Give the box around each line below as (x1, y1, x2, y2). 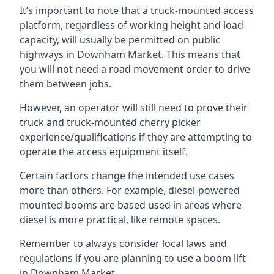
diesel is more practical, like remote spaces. (20, 213, 220, 226)
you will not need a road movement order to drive (20, 62, 250, 76)
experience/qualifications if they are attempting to (20, 130, 252, 144)
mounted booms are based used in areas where (20, 198, 242, 212)
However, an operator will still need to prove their (20, 101, 248, 114)
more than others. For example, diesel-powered (20, 183, 240, 197)
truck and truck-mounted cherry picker (20, 116, 201, 129)
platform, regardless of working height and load (20, 18, 243, 32)
